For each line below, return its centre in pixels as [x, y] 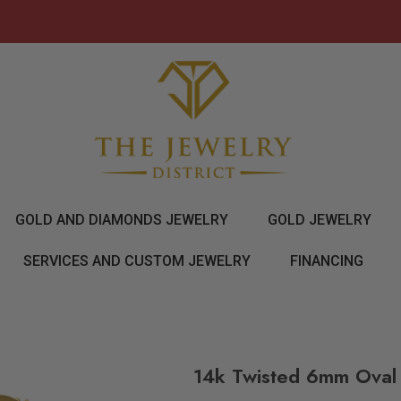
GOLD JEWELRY [319, 220]
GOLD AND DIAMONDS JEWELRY [121, 220]
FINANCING [327, 261]
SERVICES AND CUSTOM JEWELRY [137, 261]
